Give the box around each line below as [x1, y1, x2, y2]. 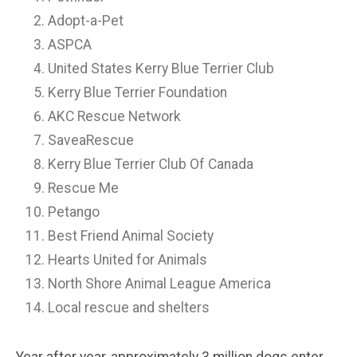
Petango [48, 203, 100, 220]
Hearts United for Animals [48, 251, 207, 268]
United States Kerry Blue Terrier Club [48, 60, 274, 76]
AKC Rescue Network [48, 108, 181, 124]
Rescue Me [48, 179, 119, 196]
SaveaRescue [48, 131, 134, 148]
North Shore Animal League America [48, 275, 271, 292]
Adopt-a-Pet [48, 12, 124, 29]
